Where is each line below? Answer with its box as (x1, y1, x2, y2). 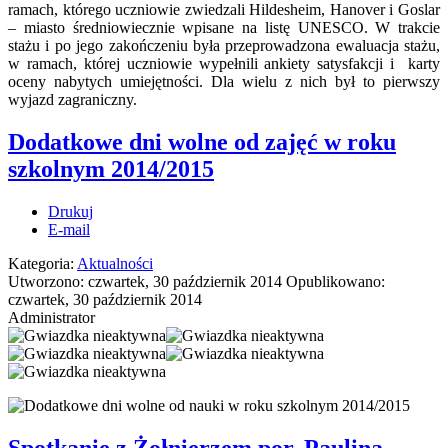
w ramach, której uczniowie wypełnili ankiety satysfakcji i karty (8, 55, 440, 73)
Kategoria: (8, 255, 77, 273)
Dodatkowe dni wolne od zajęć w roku (8, 129, 396, 156)
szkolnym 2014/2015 (8, 156, 214, 183)
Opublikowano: (286, 273, 385, 291)
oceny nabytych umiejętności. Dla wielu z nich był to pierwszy (8, 73, 440, 91)
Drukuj (48, 203, 93, 221)
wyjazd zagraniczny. (8, 91, 137, 109)
